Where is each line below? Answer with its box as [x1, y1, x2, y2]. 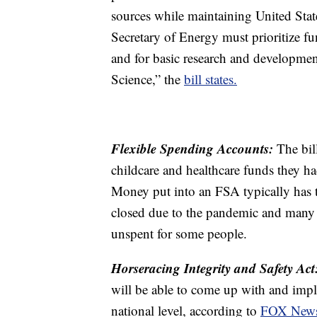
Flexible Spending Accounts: [111, 138, 277, 158]
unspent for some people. [111, 224, 247, 242]
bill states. [184, 69, 237, 88]
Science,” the [111, 69, 184, 88]
